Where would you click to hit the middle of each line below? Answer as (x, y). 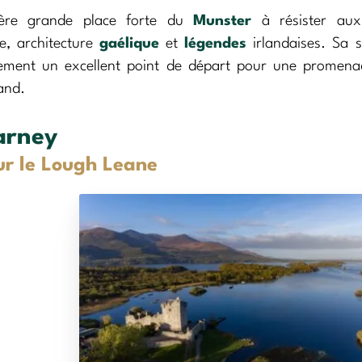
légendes (216, 43)
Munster (223, 21)
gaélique (129, 43)
